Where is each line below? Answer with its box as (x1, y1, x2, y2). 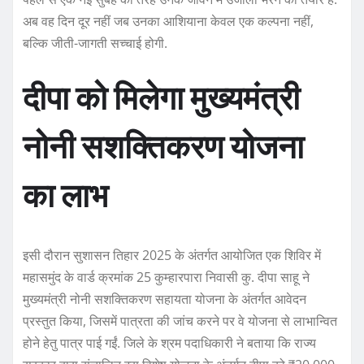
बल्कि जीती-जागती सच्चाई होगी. (23, 34, 167, 53)
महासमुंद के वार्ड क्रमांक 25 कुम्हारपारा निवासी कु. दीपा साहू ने (23, 268, 310, 287)
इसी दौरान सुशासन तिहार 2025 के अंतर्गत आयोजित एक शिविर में (23, 246, 321, 265)
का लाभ (23, 175, 108, 217)
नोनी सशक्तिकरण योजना (23, 127, 304, 168)
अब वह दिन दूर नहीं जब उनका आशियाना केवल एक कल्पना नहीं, (23, 12, 314, 31)
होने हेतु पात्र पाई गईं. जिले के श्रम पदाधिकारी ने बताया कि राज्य (23, 334, 316, 353)
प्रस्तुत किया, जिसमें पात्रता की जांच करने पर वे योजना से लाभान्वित (23, 312, 337, 331)
